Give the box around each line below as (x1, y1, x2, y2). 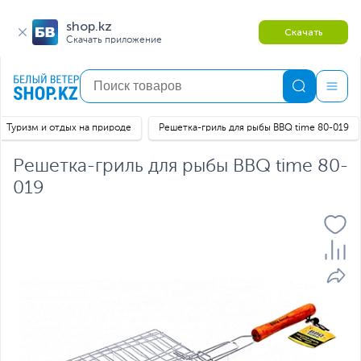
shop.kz (66, 19, 112, 34)
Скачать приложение (66, 35, 162, 45)
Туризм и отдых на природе (6, 123, 131, 133)
